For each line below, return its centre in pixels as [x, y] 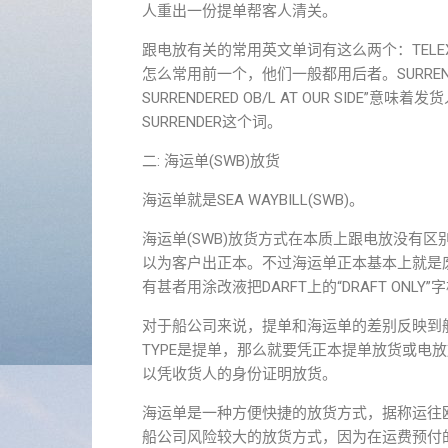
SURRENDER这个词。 [212, 122]
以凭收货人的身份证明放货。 [239, 374]
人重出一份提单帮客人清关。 [239, 11]
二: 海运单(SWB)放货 [211, 161]
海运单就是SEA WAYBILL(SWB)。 [253, 200]
